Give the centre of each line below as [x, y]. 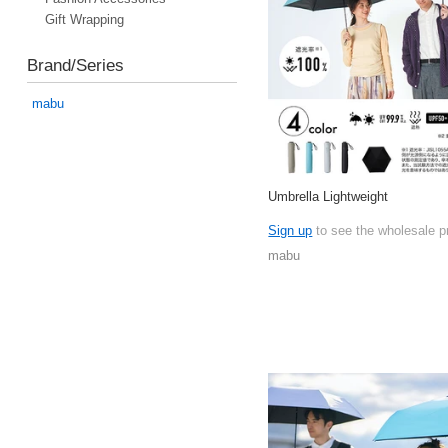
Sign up [290, 230]
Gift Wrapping [84, 19]
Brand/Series [75, 65]
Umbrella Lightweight [328, 196]
